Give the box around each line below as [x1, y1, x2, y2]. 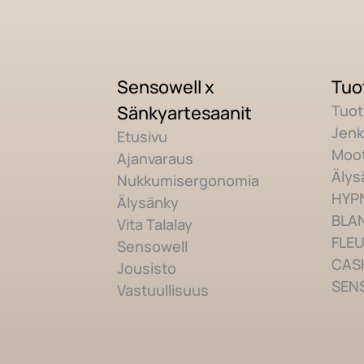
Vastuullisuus [117, 279, 210, 300]
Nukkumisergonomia [117, 170, 260, 190]
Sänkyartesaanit [117, 100, 253, 124]
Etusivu [117, 126, 168, 146]
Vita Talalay [117, 214, 193, 234]
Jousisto [117, 258, 177, 278]
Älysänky [117, 192, 180, 212]
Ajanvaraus [117, 148, 194, 168]
